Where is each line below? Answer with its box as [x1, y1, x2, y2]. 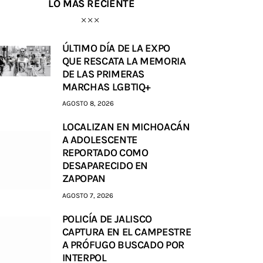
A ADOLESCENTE [62, 133, 137, 147]
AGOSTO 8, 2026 [62, 99, 114, 107]
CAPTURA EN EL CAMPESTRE [62, 225, 191, 238]
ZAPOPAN [62, 172, 106, 186]
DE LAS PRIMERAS [62, 67, 145, 80]
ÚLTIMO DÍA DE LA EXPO [62, 41, 170, 55]
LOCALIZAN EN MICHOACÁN [62, 120, 190, 134]
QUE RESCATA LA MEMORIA [62, 54, 186, 68]
